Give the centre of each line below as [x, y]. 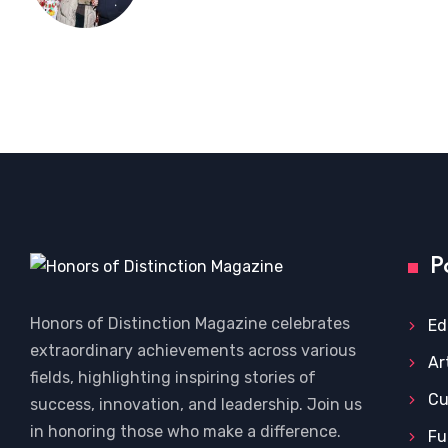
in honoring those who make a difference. [185, 432]
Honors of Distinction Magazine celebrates [190, 324]
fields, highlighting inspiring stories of [173, 378]
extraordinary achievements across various [193, 351]
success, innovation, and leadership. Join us [196, 405]
